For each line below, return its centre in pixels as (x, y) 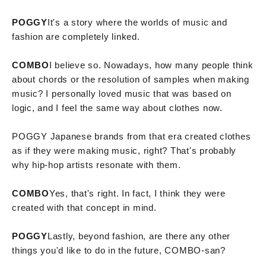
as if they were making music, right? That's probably (124, 150)
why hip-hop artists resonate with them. (96, 164)
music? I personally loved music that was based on (122, 93)
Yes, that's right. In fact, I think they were (137, 193)
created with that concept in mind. (84, 207)
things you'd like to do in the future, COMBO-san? (119, 250)
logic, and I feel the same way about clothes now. (117, 107)
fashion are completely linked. (76, 36)
